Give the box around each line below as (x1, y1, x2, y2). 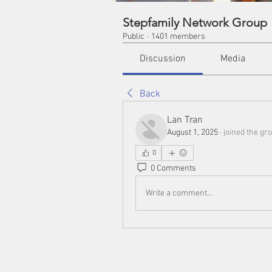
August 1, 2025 (167, 127, 218, 138)
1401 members (151, 32, 205, 42)
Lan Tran (167, 114, 203, 126)
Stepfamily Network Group (123, 15, 267, 30)
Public (123, 32, 144, 42)
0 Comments (151, 163, 196, 174)
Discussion (140, 53, 186, 65)
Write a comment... (146, 188, 212, 199)
